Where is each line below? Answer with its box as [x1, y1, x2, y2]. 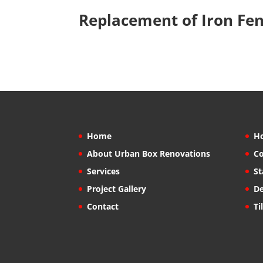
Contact [87, 200, 119, 212]
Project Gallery [87, 183, 147, 194]
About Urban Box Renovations [87, 147, 211, 159]
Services [87, 165, 120, 177]
